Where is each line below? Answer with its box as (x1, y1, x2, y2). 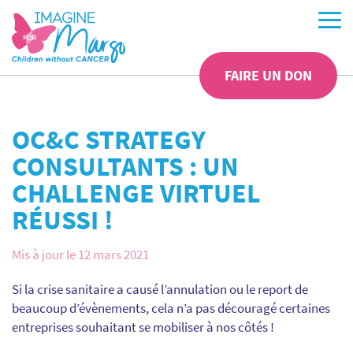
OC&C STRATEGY (12, 123, 206, 156)
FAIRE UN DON (225, 66, 312, 84)
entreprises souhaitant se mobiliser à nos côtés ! (12, 318, 274, 336)
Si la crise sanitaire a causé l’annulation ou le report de (12, 281, 308, 298)
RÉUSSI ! (12, 203, 113, 236)
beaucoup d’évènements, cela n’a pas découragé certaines (12, 299, 330, 317)
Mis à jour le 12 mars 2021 (12, 246, 149, 263)
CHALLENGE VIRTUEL (12, 176, 261, 210)
